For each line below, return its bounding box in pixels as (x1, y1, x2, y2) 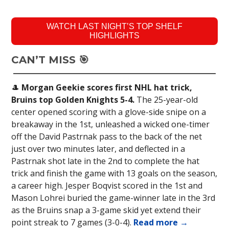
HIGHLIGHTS (89, 31, 140, 40)
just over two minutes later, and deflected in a (11, 143, 185, 155)
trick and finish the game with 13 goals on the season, (11, 168, 217, 179)
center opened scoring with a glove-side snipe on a (11, 106, 206, 118)
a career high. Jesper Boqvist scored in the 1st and (11, 180, 202, 192)
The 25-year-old (134, 94, 198, 106)
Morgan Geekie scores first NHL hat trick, (19, 82, 192, 94)
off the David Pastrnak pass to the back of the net (11, 131, 202, 143)
